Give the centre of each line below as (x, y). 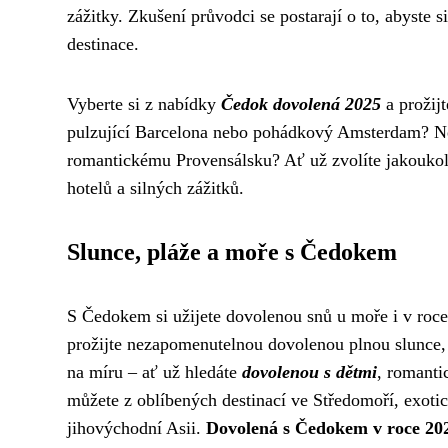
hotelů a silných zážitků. (155, 188)
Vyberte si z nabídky (144, 104)
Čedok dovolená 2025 (301, 104)
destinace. (103, 44)
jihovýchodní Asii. (136, 428)
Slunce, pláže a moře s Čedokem (232, 252)
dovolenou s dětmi (309, 372)
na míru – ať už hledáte (154, 372)
